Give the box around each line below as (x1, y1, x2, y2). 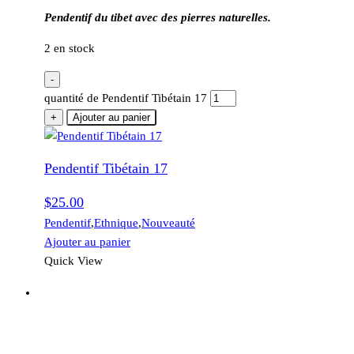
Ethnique (94, 217, 138, 230)
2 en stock (44, 42, 95, 55)
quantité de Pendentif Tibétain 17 (44, 92, 207, 105)
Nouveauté (141, 217, 195, 230)
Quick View (44, 254, 103, 268)
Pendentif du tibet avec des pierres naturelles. (44, 11, 271, 24)
